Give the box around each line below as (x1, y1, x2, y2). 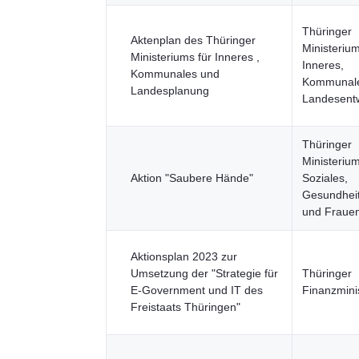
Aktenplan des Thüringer (131, 34, 256, 46)
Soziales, (302, 171, 348, 184)
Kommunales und (131, 67, 220, 80)
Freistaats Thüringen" (131, 301, 240, 313)
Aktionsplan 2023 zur (131, 250, 237, 263)
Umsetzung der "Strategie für (131, 267, 278, 280)
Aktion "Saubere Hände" (131, 171, 253, 184)
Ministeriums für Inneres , (131, 50, 260, 63)
